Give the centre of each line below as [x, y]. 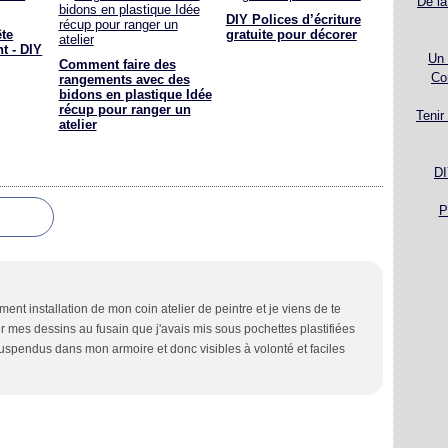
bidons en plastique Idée [135, 94]
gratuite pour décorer [291, 34]
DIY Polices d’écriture [293, 19]
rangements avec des [124, 79]
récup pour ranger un [124, 109]
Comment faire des [117, 64]
